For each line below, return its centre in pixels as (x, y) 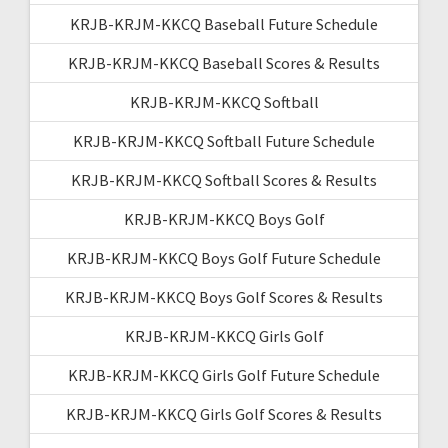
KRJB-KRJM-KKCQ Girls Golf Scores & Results (224, 413)
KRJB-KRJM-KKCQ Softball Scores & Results (224, 179)
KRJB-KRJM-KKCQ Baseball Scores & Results (224, 62)
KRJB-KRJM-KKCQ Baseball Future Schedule (224, 23)
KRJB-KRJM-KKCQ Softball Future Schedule (224, 140)
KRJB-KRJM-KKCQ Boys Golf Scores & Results (224, 296)
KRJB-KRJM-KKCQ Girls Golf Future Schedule (224, 374)
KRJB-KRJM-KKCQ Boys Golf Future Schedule (224, 257)
